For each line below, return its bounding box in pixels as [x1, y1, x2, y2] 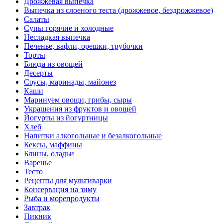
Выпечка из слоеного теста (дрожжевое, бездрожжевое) [24, 6, 213, 15]
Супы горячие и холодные [24, 24, 113, 33]
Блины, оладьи [24, 149, 74, 158]
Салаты [24, 15, 49, 24]
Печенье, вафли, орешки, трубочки [24, 42, 143, 51]
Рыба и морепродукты [24, 194, 100, 203]
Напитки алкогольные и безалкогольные [24, 131, 162, 140]
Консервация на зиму [24, 185, 97, 194]
